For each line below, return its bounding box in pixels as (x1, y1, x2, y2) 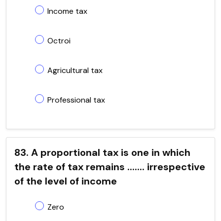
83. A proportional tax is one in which (14, 146, 190, 159)
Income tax (47, 5, 87, 16)
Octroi (47, 35, 71, 46)
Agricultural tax (47, 65, 103, 75)
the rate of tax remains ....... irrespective (14, 160, 205, 173)
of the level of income (14, 174, 117, 187)
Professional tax (47, 94, 105, 105)
